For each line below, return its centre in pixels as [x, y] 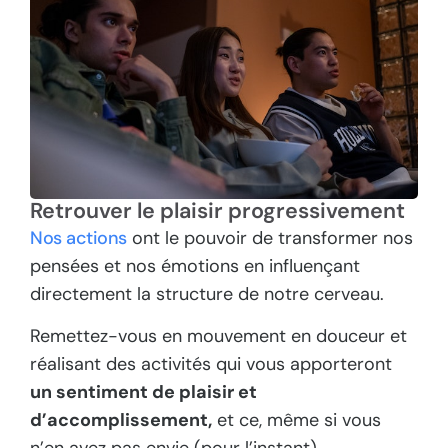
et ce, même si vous [296, 420]
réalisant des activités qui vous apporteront [211, 364]
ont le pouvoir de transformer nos [269, 237]
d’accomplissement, [121, 420]
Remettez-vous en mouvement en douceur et [218, 336]
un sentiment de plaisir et [143, 392]
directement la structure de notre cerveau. [207, 293]
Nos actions [78, 237]
